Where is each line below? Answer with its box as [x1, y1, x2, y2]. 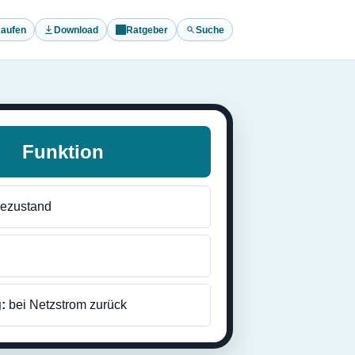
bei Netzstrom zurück [5, 298, 127, 311]
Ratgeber [126, 24, 168, 36]
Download [54, 24, 98, 36]
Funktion [22, 141, 105, 162]
